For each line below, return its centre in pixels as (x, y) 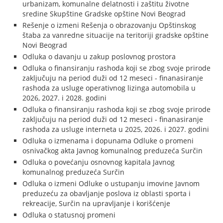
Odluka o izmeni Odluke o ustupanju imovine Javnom (111, 183)
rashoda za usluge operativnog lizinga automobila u (109, 88)
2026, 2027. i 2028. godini (65, 98)
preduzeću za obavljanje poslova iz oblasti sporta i (107, 193)
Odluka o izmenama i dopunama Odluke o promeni (108, 141)
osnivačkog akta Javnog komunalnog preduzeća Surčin (113, 151)
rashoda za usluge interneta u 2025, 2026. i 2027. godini (116, 129)
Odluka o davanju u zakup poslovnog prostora (99, 56)
